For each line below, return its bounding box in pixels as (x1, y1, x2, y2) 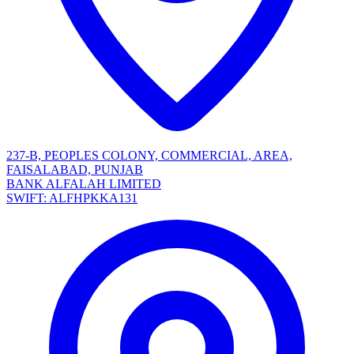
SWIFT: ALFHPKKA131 (6, 191, 137, 205)
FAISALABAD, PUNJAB (6, 163, 143, 177)
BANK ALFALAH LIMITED (6, 177, 161, 191)
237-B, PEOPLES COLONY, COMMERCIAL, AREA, (6, 149, 292, 163)
